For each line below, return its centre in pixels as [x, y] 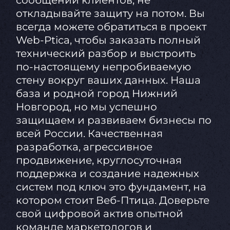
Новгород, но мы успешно [86, 107]
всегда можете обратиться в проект [111, 27]
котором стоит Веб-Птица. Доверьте [112, 200]
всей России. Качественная [89, 134]
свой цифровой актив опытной [99, 214]
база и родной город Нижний [97, 94]
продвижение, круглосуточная [99, 160]
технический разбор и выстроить [106, 54]
